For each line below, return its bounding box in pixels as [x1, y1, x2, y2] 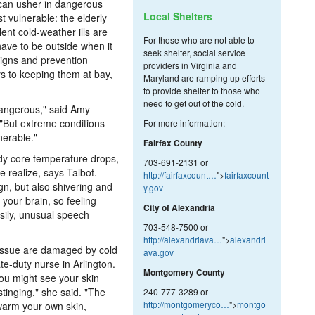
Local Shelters [143, 9, 212, 23]
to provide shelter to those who [143, 84, 260, 96]
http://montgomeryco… [143, 298, 229, 310]
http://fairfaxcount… [143, 169, 217, 181]
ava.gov [143, 246, 174, 258]
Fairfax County [143, 136, 202, 149]
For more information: [143, 117, 225, 129]
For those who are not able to [143, 34, 255, 46]
